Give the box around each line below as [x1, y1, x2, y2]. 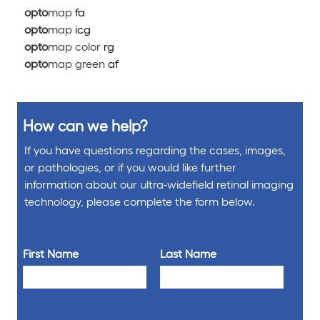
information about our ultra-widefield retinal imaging [24, 177, 294, 191]
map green [48, 56, 108, 71]
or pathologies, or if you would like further [24, 160, 236, 174]
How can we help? [23, 116, 147, 135]
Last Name [160, 246, 217, 261]
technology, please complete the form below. [24, 194, 255, 209]
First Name [23, 246, 79, 261]
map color [48, 39, 104, 54]
